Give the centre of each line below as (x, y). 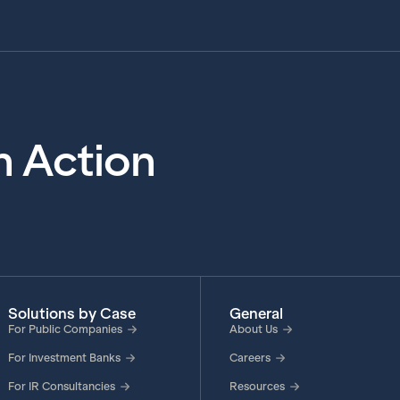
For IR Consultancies (61, 387)
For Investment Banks (64, 358)
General (256, 314)
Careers (250, 358)
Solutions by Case (71, 314)
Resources (257, 387)
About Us (253, 329)
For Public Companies (65, 329)
